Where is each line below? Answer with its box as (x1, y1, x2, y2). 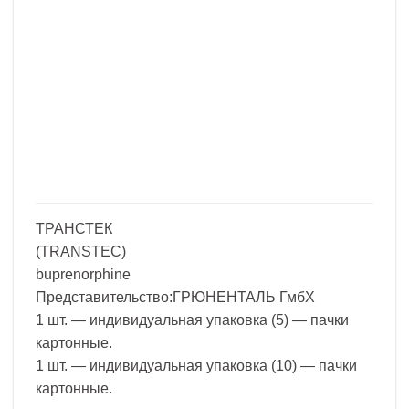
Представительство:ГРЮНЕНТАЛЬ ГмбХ (36, 288, 315, 305)
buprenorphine (36, 266, 131, 282)
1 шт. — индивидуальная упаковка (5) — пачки (36, 311, 349, 328)
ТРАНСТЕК (36, 220, 112, 236)
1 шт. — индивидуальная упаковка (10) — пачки (36, 357, 357, 373)
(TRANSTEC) (36, 243, 126, 259)
